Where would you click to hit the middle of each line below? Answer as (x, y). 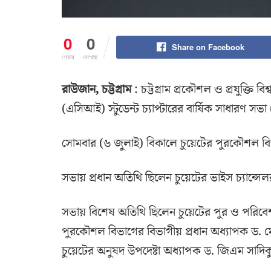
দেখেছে (90, 57)
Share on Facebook (208, 47)
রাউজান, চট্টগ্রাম (96, 90)
